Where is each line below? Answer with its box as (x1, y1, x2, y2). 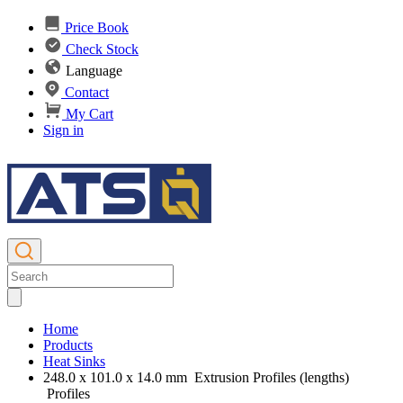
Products (43, 337, 93, 353)
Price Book (65, 20, 129, 35)
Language (66, 63, 122, 78)
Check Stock (66, 41, 139, 57)
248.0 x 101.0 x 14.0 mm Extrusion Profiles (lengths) (43, 370, 349, 385)
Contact (65, 85, 109, 100)
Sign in (43, 122, 84, 138)
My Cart (66, 106, 113, 121)
